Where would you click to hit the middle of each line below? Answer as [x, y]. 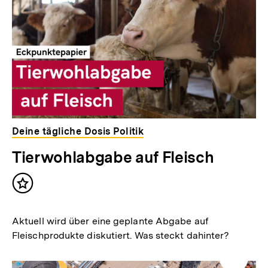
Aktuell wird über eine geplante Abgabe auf [110, 221]
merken [41, 200]
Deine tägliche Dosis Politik [78, 131]
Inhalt [37, 188]
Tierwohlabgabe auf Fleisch [113, 157]
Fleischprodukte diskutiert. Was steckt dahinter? [121, 235]
